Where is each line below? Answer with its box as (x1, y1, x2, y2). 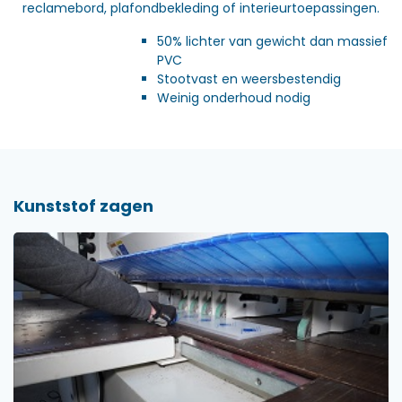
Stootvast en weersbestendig (157, 69, 341, 88)
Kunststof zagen (13, 194, 153, 217)
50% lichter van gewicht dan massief (157, 31, 388, 50)
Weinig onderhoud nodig (157, 88, 310, 107)
